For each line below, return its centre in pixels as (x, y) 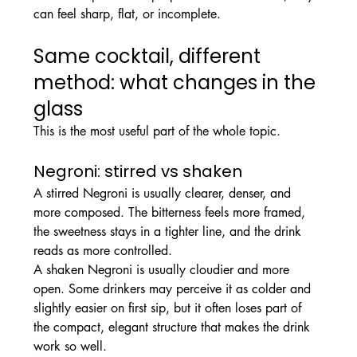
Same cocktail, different (149, 57)
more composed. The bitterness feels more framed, (171, 213)
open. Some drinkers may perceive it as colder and (174, 289)
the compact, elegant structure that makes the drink (173, 328)
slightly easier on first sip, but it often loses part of (169, 308)
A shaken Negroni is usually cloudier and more (163, 270)
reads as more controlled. (102, 251)
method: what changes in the (177, 83)
